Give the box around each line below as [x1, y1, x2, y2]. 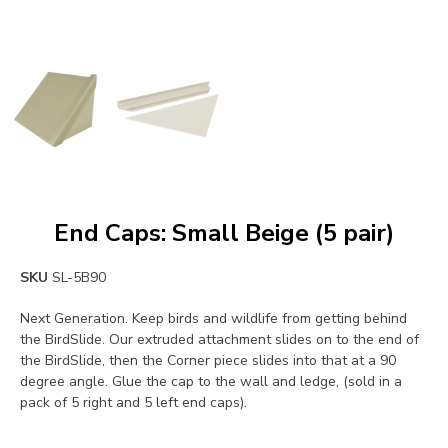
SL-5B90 [52, 268, 106, 288]
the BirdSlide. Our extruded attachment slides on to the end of [20, 330, 419, 350]
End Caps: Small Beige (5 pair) [54, 217, 394, 250]
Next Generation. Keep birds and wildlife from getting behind [20, 309, 407, 329]
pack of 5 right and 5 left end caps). [20, 393, 247, 413]
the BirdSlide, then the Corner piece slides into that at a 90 [20, 351, 396, 371]
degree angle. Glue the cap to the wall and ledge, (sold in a [20, 372, 402, 392]
